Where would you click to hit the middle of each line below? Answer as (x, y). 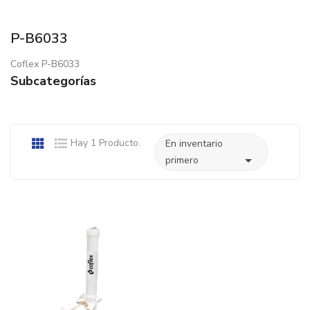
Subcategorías (53, 81)
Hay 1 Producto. (106, 143)
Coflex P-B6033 (45, 64)
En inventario (194, 144)
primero (182, 161)
